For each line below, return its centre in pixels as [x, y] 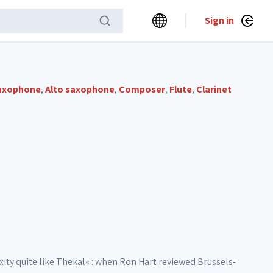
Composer [142, 89]
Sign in [219, 20]
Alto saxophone [80, 89]
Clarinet [214, 89]
